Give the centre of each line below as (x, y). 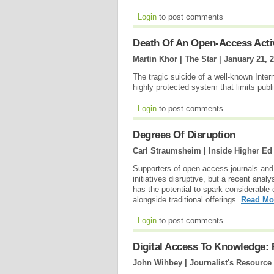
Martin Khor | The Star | (178, 59)
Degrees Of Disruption (184, 135)
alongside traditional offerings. (187, 199)
